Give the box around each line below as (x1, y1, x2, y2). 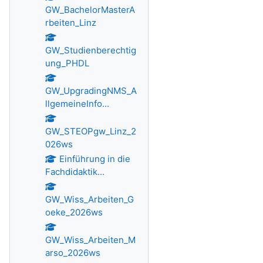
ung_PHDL (45, 58, 89, 69)
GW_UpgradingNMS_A (45, 85, 137, 96)
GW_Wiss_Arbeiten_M (45, 234, 136, 245)
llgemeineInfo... (45, 98, 109, 109)
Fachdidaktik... (45, 166, 104, 177)
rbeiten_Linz (45, 17, 96, 28)
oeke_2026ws (45, 207, 103, 218)
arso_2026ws (45, 247, 100, 258)
